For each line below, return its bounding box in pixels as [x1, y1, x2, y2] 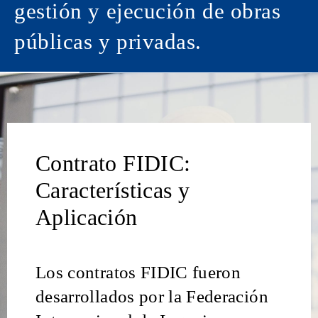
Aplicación [35, 204, 138, 231]
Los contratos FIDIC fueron [35, 261, 241, 282]
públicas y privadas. [14, 30, 202, 55]
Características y [35, 177, 190, 204]
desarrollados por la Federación [35, 285, 268, 306]
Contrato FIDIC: [35, 150, 191, 177]
